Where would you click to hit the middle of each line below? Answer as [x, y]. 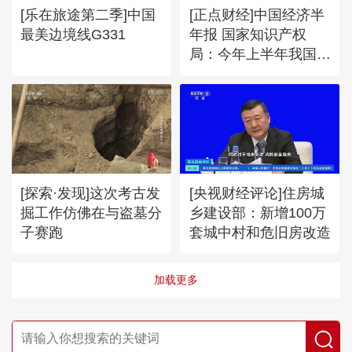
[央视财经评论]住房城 [257, 192]
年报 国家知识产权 [247, 35]
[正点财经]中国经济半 [257, 15]
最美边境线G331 [73, 35]
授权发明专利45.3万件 [259, 74]
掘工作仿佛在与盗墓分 [92, 212]
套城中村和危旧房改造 [260, 232]
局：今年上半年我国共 [260, 54]
